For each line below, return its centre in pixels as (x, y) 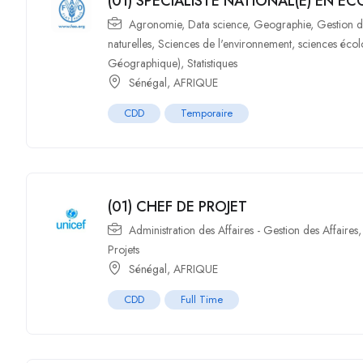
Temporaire (207, 113)
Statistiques (213, 63)
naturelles (130, 44)
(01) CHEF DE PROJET (178, 207)
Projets (124, 250)
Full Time (202, 299)
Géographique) (145, 63)
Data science (218, 24)
